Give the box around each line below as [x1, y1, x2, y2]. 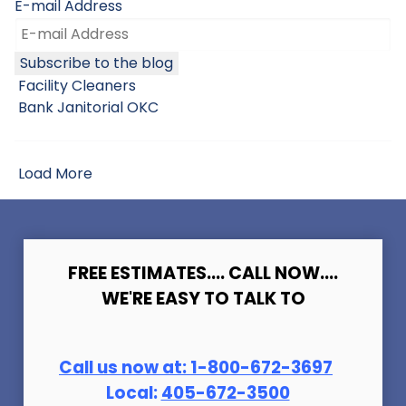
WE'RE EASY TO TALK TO [101, 285, 305, 311]
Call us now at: [59, 354, 187, 380]
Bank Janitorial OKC [14, 96, 159, 118]
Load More [14, 162, 92, 184]
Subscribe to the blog [20, 52, 173, 73]
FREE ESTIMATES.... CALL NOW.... [68, 260, 338, 285]
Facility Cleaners [14, 74, 136, 96]
